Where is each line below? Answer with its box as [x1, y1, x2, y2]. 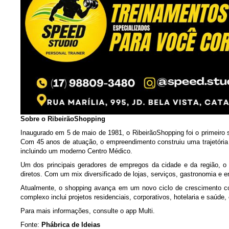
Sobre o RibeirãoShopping [20, 115, 105, 123]
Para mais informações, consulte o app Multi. [20, 207, 155, 215]
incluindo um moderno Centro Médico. [20, 147, 132, 155]
